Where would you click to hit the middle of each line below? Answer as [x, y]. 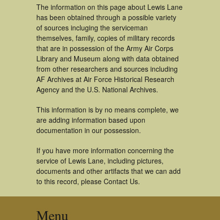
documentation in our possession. [89, 130]
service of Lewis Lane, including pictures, [100, 161]
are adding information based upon [91, 120]
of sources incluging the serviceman [92, 27]
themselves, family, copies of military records [106, 38]
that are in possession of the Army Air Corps [105, 48]
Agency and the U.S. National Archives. [97, 89]
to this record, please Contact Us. [88, 181]
